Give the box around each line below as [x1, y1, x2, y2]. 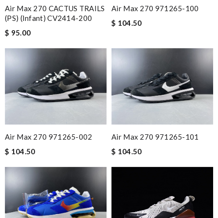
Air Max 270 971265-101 [111, 132, 199, 141]
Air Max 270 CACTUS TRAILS [5, 3, 105, 13]
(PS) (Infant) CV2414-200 [5, 13, 92, 22]
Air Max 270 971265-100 [111, 3, 199, 13]
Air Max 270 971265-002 [5, 132, 92, 141]
